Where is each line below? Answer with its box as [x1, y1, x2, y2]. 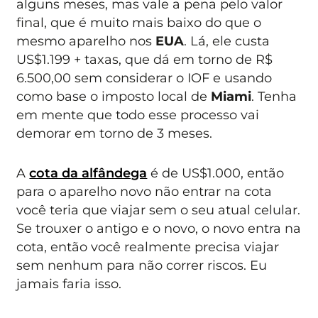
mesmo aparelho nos [16, 33, 156, 48]
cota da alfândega [29, 165, 148, 181]
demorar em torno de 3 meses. [16, 125, 213, 141]
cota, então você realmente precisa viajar [16, 239, 280, 255]
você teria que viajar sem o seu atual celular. [16, 202, 301, 218]
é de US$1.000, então [147, 165, 285, 181]
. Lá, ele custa [184, 33, 270, 48]
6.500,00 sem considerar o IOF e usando [16, 70, 273, 85]
